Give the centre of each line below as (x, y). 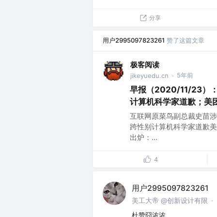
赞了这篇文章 (186, 40)
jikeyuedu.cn (149, 76)
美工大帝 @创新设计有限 (170, 201)
